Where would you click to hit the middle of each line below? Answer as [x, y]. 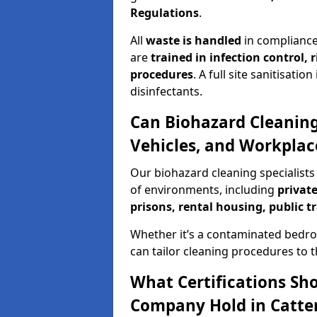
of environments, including [204, 190]
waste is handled [194, 40]
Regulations [165, 13]
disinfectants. [166, 91]
